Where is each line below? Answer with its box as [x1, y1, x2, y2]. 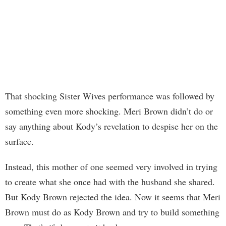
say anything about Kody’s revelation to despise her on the [5, 120, 218, 133]
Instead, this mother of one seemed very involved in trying [5, 160, 217, 173]
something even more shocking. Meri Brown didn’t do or [5, 105, 213, 118]
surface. [5, 135, 34, 148]
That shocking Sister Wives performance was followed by [5, 90, 214, 102]
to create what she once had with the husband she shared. [5, 176, 215, 188]
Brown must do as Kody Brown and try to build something [5, 206, 219, 218]
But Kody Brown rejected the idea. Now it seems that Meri [5, 191, 220, 203]
